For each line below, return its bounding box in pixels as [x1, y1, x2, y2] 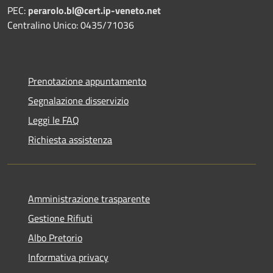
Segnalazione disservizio [28, 93, 129, 108]
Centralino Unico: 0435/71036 [7, 17, 134, 32]
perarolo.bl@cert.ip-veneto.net [28, 2, 161, 18]
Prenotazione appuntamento [28, 73, 146, 88]
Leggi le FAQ [28, 112, 79, 127]
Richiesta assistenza [28, 132, 112, 147]
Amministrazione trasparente [28, 191, 150, 206]
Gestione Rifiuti [28, 210, 93, 225]
